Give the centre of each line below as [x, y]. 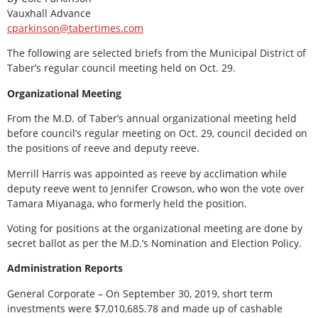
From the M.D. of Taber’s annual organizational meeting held [152, 119]
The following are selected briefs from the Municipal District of [157, 53]
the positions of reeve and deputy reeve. [103, 148]
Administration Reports [65, 268]
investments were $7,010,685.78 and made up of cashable [145, 308]
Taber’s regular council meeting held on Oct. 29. [123, 68]
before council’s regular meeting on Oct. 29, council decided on [157, 133]
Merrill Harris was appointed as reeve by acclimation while [147, 173]
